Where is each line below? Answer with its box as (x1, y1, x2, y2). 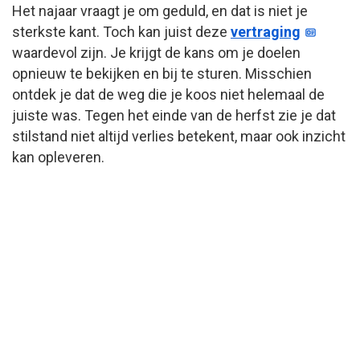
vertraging (231, 23, 301, 40)
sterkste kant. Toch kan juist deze (12, 23, 231, 40)
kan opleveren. (12, 149, 104, 166)
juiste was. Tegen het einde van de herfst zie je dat (12, 107, 336, 124)
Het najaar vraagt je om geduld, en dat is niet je (12, 2, 308, 19)
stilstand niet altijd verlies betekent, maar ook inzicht (12, 128, 346, 145)
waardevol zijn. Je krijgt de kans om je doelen (12, 44, 301, 61)
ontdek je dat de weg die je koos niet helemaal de (12, 86, 325, 103)
